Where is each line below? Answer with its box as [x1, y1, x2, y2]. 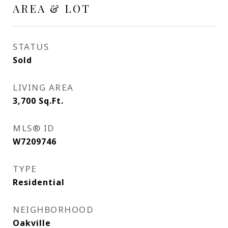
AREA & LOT [13, 1, 91, 15]
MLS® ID [13, 122, 55, 134]
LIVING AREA [13, 81, 74, 93]
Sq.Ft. [39, 95, 64, 106]
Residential [13, 177, 65, 188]
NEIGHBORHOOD [13, 204, 94, 215]
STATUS [13, 41, 49, 52]
